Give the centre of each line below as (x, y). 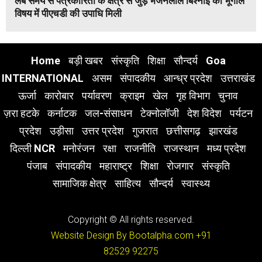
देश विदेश (204, 113)
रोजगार (180, 166)
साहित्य (127, 183)
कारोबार (59, 95)
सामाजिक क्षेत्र (79, 183)
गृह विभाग (193, 95)
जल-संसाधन (108, 113)
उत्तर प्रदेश (103, 130)
